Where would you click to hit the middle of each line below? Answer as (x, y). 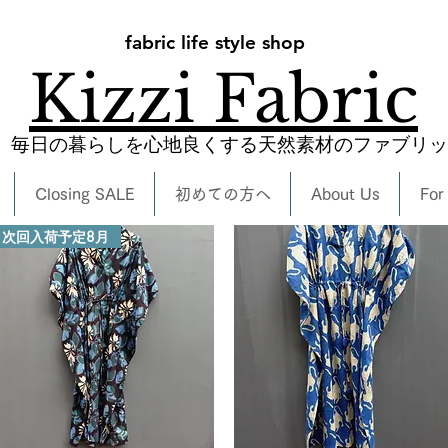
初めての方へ (222, 193)
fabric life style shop (214, 42)
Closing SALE (84, 193)
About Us (345, 193)
